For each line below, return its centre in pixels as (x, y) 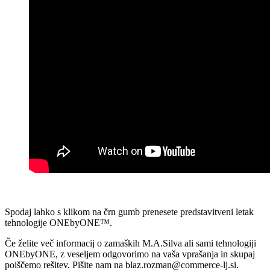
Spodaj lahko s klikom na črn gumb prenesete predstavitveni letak (129, 212)
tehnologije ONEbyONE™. (58, 222)
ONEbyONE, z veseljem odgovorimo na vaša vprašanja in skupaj (130, 254)
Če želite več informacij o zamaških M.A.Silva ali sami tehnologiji (130, 243)
